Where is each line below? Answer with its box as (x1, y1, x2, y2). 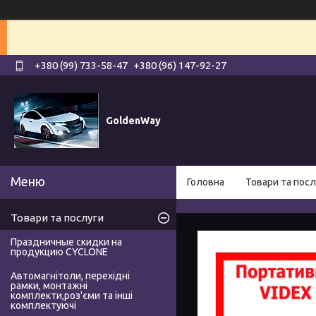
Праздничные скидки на (11, 236, 122, 248)
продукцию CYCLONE (11, 246, 108, 258)
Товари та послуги (11, 212, 104, 224)
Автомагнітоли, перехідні (11, 270, 130, 282)
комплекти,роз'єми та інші (11, 290, 133, 302)
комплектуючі (11, 300, 76, 312)
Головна (187, 176, 224, 188)
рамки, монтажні (11, 280, 87, 292)
